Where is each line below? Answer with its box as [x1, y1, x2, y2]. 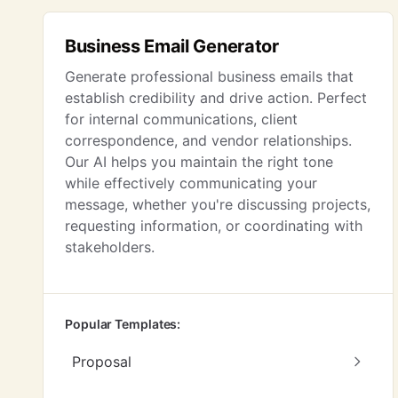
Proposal [72, 353, 131, 370]
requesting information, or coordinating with [65, 217, 362, 235]
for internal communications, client [65, 110, 298, 128]
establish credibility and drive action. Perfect [65, 89, 367, 107]
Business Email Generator [65, 36, 279, 57]
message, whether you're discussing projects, [65, 195, 370, 213]
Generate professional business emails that [65, 68, 354, 85]
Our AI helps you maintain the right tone [65, 153, 333, 171]
